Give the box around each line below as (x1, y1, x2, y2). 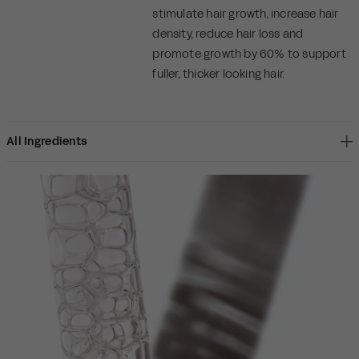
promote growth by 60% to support (152, 46, 346, 62)
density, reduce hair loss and (152, 26, 304, 42)
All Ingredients (6, 133, 88, 149)
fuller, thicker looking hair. (152, 66, 285, 82)
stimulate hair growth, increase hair (152, 6, 339, 22)
